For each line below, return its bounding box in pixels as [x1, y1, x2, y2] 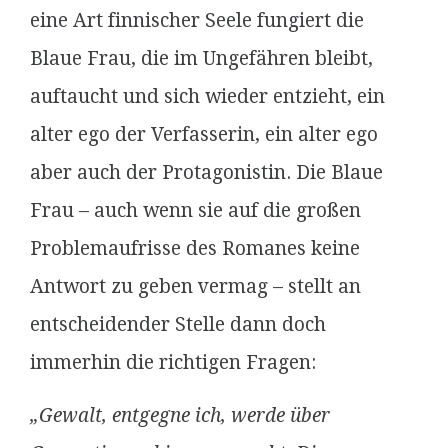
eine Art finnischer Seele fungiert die [30, 9, 364, 32]
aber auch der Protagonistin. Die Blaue [30, 161, 383, 184]
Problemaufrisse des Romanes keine [30, 237, 360, 260]
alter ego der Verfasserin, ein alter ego [30, 123, 378, 146]
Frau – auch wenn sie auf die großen [30, 199, 361, 222]
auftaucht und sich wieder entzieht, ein [30, 85, 385, 108]
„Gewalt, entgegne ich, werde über [30, 404, 330, 427]
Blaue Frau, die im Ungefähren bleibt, [30, 47, 373, 70]
